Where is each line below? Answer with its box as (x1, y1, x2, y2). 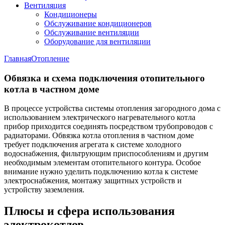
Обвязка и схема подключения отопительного (4, 72, 205, 83)
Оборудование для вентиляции (44, 37, 151, 46)
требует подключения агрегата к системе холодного (4, 140, 181, 149)
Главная (4, 54, 31, 63)
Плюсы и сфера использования (4, 204, 175, 218)
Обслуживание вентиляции (44, 28, 139, 37)
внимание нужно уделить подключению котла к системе (4, 167, 198, 176)
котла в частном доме (4, 83, 99, 94)
